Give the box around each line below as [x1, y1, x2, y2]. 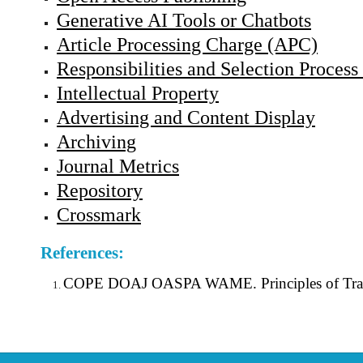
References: [41, 243, 124, 263]
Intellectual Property [57, 83, 219, 105]
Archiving [57, 131, 136, 153]
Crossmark [57, 204, 141, 226]
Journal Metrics [57, 156, 179, 177]
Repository [57, 180, 143, 202]
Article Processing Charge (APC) [57, 34, 318, 56]
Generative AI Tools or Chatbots [57, 10, 311, 32]
